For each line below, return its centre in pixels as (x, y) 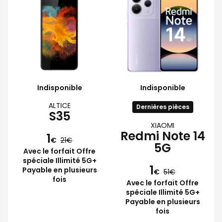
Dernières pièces (163, 107)
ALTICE (59, 105)
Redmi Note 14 (163, 136)
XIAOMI (163, 125)
